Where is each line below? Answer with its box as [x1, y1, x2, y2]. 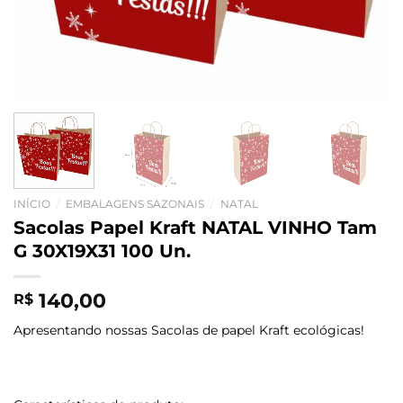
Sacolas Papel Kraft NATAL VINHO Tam [13, 216, 377, 239]
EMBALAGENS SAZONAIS [66, 196, 205, 210]
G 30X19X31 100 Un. [13, 239, 191, 263]
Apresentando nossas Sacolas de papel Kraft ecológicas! [13, 321, 364, 338]
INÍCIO [13, 196, 50, 210]
